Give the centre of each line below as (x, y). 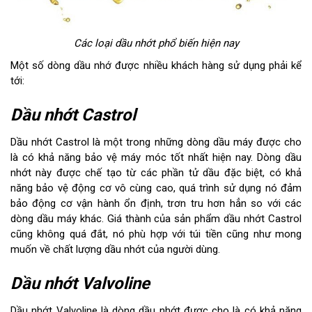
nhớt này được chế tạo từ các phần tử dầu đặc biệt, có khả (156, 172)
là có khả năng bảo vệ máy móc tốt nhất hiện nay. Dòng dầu (156, 157)
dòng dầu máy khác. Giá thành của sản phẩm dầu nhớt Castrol (156, 218)
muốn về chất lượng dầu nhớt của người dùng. (115, 249)
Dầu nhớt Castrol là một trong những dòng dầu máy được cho (156, 142)
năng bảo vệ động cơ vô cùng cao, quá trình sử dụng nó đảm (156, 188)
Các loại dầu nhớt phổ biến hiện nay (156, 43)
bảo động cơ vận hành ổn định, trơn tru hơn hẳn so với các (156, 203)
